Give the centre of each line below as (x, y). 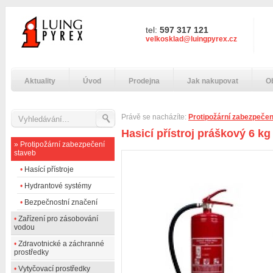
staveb (25, 153)
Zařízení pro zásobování (58, 219)
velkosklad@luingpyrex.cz (191, 39)
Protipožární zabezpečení (62, 144)
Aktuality (40, 81)
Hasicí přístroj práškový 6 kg (196, 133)
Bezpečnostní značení (61, 202)
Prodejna (144, 81)
